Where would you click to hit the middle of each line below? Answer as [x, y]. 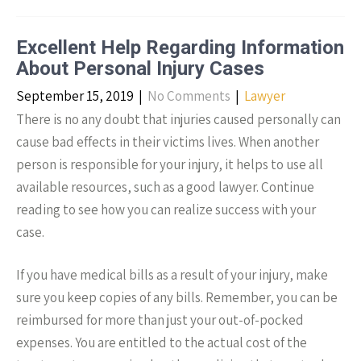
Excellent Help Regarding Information [180, 48]
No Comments [189, 96]
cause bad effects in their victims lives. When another [168, 142]
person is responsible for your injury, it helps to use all [170, 164]
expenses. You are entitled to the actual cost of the [162, 342]
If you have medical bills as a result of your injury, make [172, 275]
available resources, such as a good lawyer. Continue [165, 187]
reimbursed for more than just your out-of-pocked [160, 320]
